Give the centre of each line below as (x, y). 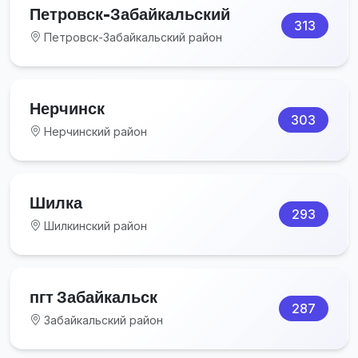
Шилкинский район (94, 225)
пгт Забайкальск (93, 296)
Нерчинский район (94, 131)
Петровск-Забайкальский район (131, 37)
